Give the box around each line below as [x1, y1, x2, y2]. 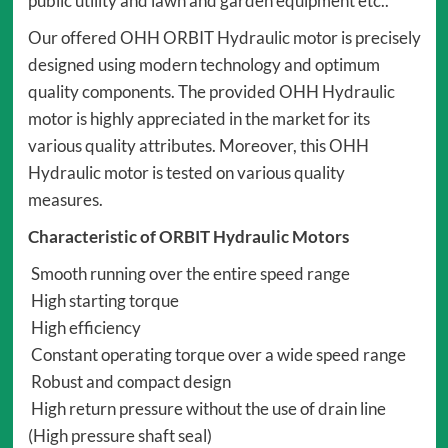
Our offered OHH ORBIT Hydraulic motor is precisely [27, 27, 421, 49]
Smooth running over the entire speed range [27, 263, 350, 285]
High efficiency [27, 317, 141, 339]
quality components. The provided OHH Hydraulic [27, 81, 395, 103]
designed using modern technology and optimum [27, 54, 380, 76]
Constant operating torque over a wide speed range [27, 344, 406, 366]
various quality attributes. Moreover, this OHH [27, 135, 369, 157]
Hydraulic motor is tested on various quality [27, 162, 345, 184]
